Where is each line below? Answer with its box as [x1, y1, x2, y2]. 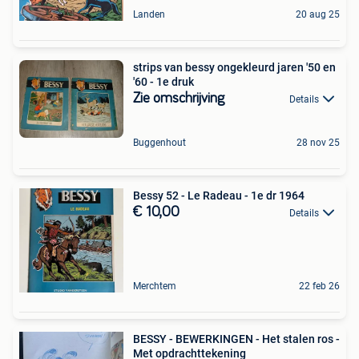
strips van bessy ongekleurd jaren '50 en [133, 60, 336, 74]
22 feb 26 [299, 280, 340, 292]
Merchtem [133, 280, 176, 292]
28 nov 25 [296, 136, 340, 148]
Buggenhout [133, 136, 186, 148]
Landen [133, 8, 165, 20]
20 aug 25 [296, 8, 340, 20]
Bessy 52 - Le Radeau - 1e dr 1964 [133, 188, 305, 202]
